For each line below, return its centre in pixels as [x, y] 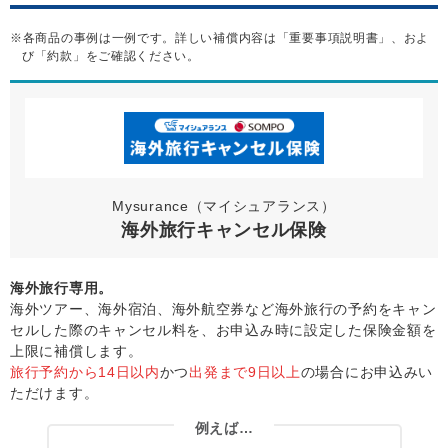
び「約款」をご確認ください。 [111, 56]
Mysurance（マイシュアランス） [224, 206]
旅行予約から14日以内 [85, 372]
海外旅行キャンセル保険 [224, 230]
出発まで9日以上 [245, 372]
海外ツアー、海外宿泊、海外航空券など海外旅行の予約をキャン [223, 309]
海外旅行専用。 [61, 288]
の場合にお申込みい [367, 372]
